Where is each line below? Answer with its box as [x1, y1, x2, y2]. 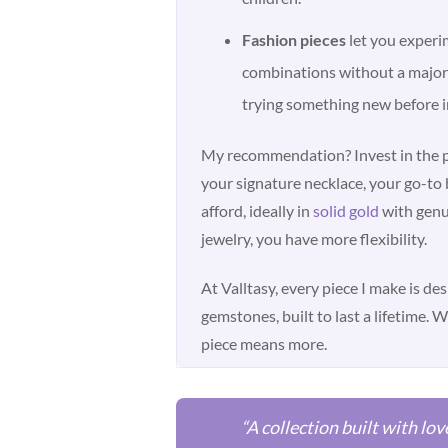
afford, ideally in [201, 200, 314, 220]
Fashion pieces [242, 30, 347, 50]
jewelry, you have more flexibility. [201, 228, 428, 248]
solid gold [313, 200, 380, 220]
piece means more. [201, 333, 328, 353]
